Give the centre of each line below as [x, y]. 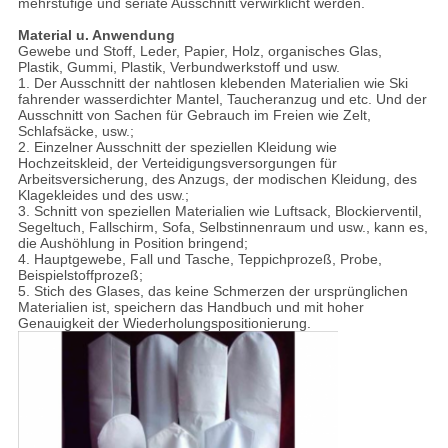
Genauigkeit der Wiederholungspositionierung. [164, 323]
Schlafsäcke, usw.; [75, 131]
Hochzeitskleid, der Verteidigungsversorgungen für [177, 163]
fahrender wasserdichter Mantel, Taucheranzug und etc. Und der [222, 99]
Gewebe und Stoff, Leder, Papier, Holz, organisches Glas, [199, 51]
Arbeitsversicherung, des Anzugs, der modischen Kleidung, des [217, 179]
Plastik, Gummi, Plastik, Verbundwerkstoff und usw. [178, 67]
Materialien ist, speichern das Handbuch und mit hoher [190, 307]
